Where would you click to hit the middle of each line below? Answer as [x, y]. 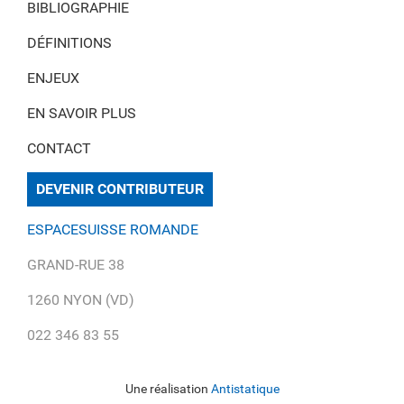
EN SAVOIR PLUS [82, 114]
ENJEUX [53, 78]
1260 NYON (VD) [81, 300]
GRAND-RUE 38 [76, 265]
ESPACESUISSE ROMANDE [113, 230]
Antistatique [245, 389]
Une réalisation [168, 389]
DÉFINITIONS [69, 43]
